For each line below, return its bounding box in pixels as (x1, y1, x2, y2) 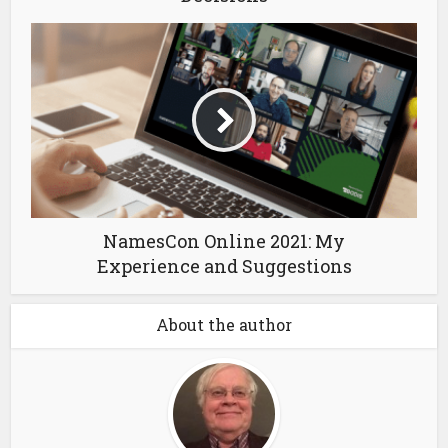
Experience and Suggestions (96, 253, 352, 278)
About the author (156, 313, 292, 335)
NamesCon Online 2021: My (103, 228, 345, 253)
